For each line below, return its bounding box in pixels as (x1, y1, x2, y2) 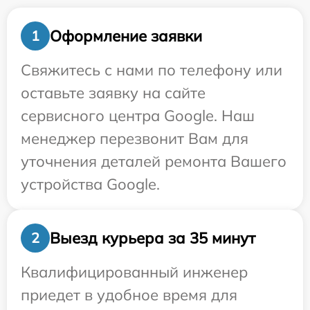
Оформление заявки (50, 26, 202, 46)
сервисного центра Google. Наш (21, 106, 255, 126)
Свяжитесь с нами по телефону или (21, 60, 282, 80)
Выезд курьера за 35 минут (50, 228, 255, 248)
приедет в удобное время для (21, 285, 237, 305)
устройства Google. (21, 174, 160, 194)
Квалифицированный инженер (21, 262, 248, 282)
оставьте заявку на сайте (21, 83, 206, 103)
